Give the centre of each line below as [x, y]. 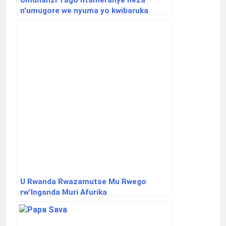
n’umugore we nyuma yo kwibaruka [84, 11]
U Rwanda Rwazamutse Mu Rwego [83, 182]
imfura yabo [43, 21]
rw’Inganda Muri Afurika [64, 192]
